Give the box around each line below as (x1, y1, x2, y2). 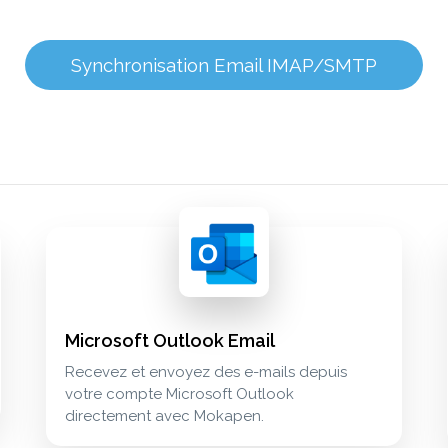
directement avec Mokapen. (65, 407, 264, 426)
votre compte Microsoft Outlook (65, 385, 294, 404)
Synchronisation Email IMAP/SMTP (71, 54, 377, 77)
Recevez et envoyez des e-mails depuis (65, 363, 347, 382)
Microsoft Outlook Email (65, 330, 275, 352)
